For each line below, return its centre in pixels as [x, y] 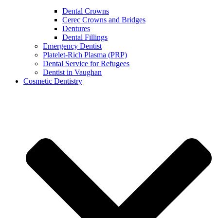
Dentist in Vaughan [72, 73]
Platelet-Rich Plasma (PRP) [85, 55]
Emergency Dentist [72, 46]
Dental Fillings [85, 37]
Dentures [76, 29]
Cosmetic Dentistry [53, 81]
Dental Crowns [86, 11]
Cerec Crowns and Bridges [104, 20]
